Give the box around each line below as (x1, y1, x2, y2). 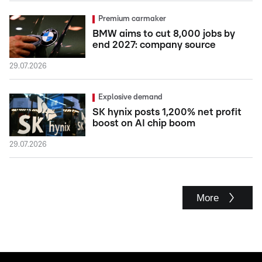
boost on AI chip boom (92, 118, 195, 128)
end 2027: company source (92, 40, 216, 50)
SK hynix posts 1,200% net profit (92, 107, 242, 117)
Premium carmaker (98, 15, 166, 23)
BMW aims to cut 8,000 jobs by (92, 29, 235, 39)
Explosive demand (98, 94, 163, 101)
